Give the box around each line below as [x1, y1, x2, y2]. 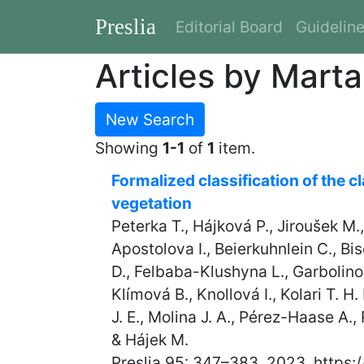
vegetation [111, 193, 192, 213]
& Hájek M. [111, 330, 188, 349]
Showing [95, 138, 162, 158]
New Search [106, 110, 194, 129]
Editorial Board [175, 17, 283, 37]
